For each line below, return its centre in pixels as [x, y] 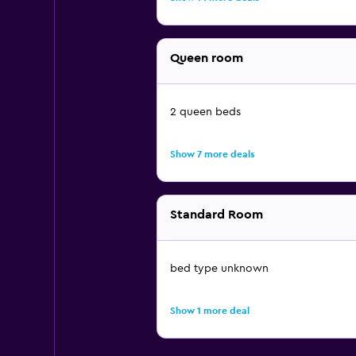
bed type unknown [219, 269]
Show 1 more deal [209, 311]
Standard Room [216, 215]
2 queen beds [205, 112]
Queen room [206, 58]
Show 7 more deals [212, 154]
